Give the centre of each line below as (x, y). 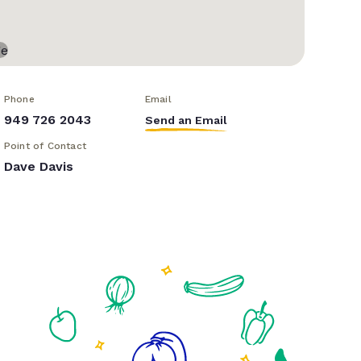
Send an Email (186, 120)
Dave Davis (38, 167)
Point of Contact (45, 146)
